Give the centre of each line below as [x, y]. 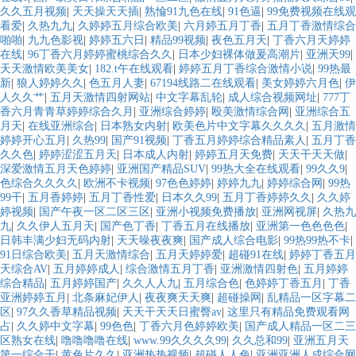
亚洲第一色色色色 [300, 226]
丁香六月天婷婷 [311, 41]
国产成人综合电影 [234, 241]
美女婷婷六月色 [300, 83]
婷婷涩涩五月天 [78, 155]
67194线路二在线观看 [203, 83]
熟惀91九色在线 [184, 12]
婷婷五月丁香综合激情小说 [246, 69]
